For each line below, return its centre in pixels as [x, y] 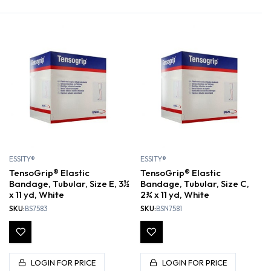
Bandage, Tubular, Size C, [194, 183]
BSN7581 [169, 208]
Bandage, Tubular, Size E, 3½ [69, 183]
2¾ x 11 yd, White [175, 194]
